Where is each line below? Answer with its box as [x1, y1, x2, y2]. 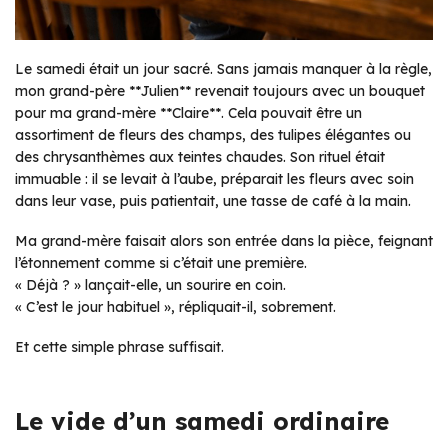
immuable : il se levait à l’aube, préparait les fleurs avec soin [15, 170, 414, 188]
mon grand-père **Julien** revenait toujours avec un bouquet [15, 82, 425, 100]
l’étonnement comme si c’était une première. [15, 254, 307, 272]
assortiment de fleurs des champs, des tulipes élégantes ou [15, 126, 411, 144]
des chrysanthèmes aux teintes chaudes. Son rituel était [15, 148, 385, 166]
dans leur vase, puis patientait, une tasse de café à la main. [15, 192, 411, 210]
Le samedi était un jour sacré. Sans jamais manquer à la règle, [15, 60, 432, 78]
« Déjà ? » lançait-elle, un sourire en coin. [15, 276, 286, 294]
